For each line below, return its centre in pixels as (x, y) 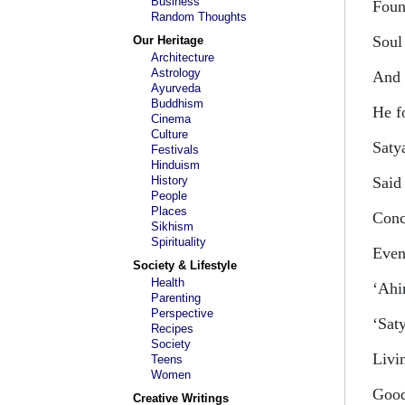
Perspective (182, 313)
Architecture (183, 57)
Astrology (176, 73)
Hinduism (175, 165)
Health (168, 283)
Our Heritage (168, 40)
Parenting (176, 298)
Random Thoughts (199, 17)
